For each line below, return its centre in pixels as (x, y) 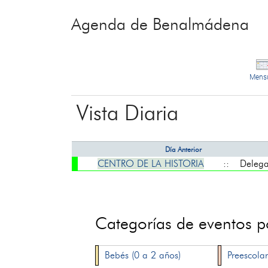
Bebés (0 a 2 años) (143, 255)
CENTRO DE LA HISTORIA (150, 164)
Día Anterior (183, 149)
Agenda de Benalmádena (160, 24)
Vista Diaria (127, 112)
